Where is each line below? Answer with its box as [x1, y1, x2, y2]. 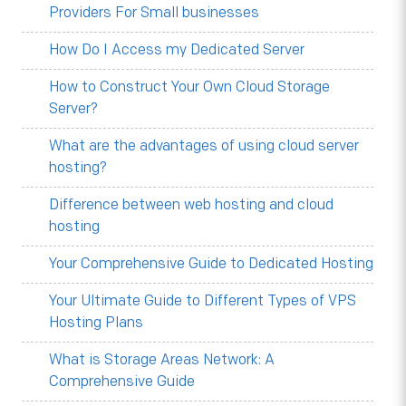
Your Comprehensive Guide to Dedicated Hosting [48, 256, 373, 273]
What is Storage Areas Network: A [48, 352, 275, 369]
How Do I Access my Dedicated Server [48, 42, 304, 59]
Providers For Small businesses [48, 5, 259, 22]
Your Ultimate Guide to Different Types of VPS [48, 293, 356, 310]
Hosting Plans [48, 314, 143, 332]
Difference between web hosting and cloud [48, 197, 333, 214]
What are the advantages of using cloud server [48, 138, 359, 155]
